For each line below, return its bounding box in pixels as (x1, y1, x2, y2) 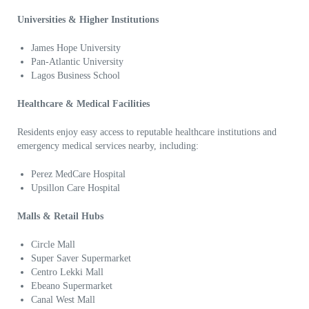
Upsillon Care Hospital (31, 183, 120, 194)
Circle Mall (31, 239, 75, 250)
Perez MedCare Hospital (31, 169, 126, 180)
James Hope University (31, 43, 121, 54)
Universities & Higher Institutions (17, 14, 159, 26)
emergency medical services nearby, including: (17, 141, 199, 152)
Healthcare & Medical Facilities (17, 99, 150, 110)
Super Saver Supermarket (31, 253, 131, 264)
